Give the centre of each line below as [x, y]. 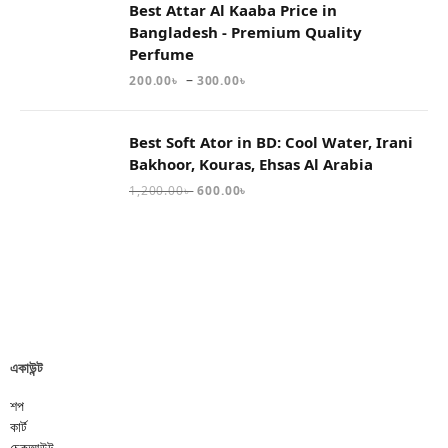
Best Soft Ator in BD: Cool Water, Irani [271, 141]
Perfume [161, 53]
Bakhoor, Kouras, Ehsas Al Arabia [251, 163]
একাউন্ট [26, 367]
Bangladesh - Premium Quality [245, 31]
